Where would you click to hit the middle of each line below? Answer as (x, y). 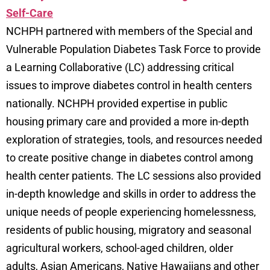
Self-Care (30, 13)
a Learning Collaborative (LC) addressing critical (120, 67)
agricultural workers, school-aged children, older (120, 248)
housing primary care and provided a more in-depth (127, 121)
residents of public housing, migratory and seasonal (129, 230)
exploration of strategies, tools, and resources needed (134, 139)
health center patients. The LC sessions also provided (133, 175)
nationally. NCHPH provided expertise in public (117, 103)
